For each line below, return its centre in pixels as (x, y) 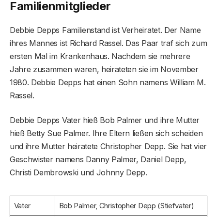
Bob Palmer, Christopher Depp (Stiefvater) (126, 206)
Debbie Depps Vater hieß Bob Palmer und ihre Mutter (105, 120)
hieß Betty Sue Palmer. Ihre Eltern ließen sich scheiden (106, 133)
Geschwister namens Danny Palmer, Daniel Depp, (98, 159)
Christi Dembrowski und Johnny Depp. (78, 172)
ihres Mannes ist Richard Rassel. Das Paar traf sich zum (108, 43)
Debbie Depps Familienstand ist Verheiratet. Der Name (105, 30)
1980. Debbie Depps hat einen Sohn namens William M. (108, 82)
